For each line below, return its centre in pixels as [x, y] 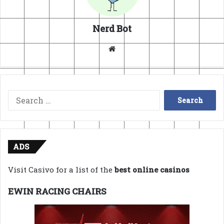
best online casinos [152, 170]
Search [172, 97]
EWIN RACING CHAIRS [57, 191]
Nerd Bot [112, 29]
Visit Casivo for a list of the [61, 170]
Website [132, 49]
